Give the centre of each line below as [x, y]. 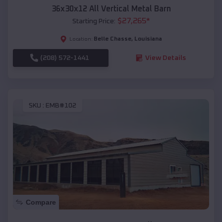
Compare [41, 202]
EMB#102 [61, 106]
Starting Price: [94, 21]
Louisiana [148, 39]
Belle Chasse [112, 39]
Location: [81, 39]
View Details [165, 58]
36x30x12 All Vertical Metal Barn [111, 9]
